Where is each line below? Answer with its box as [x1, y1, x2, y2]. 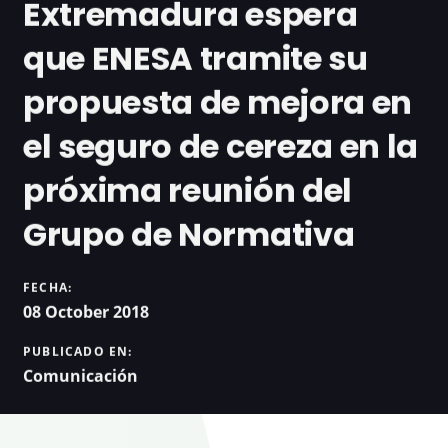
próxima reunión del [23, 168, 352, 214]
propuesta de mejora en [23, 80, 412, 126]
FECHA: [23, 279, 73, 297]
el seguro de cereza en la [23, 124, 418, 170]
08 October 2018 [23, 301, 149, 324]
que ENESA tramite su [23, 36, 368, 82]
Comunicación [23, 365, 138, 388]
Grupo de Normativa [23, 212, 355, 258]
